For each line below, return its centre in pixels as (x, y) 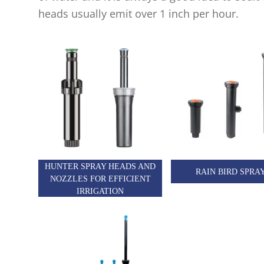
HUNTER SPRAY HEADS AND (100, 166)
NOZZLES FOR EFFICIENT (100, 179)
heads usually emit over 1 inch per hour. (138, 14)
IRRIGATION (100, 191)
